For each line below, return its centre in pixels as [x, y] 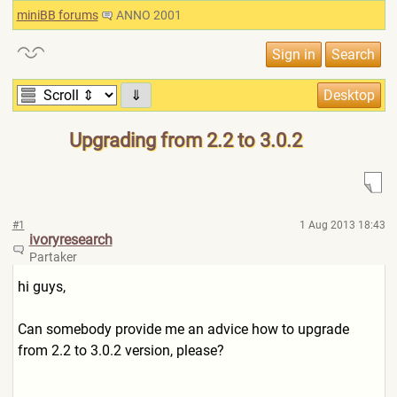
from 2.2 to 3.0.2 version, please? [121, 350]
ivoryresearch [70, 240]
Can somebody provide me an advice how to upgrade [183, 329]
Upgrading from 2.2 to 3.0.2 [186, 140]
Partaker [53, 257]
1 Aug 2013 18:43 [342, 225]
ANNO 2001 [147, 15]
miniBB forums [57, 15]
